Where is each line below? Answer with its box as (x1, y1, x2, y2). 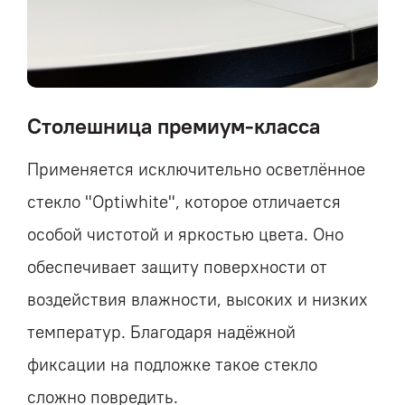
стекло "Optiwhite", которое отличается (27, 190, 341, 212)
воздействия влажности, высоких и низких (27, 287, 368, 310)
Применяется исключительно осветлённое (27, 157, 365, 180)
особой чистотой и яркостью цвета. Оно (27, 222, 344, 245)
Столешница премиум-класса (27, 111, 320, 139)
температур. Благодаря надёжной (27, 320, 296, 343)
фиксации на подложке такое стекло (27, 353, 317, 375)
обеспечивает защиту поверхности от (27, 255, 327, 278)
